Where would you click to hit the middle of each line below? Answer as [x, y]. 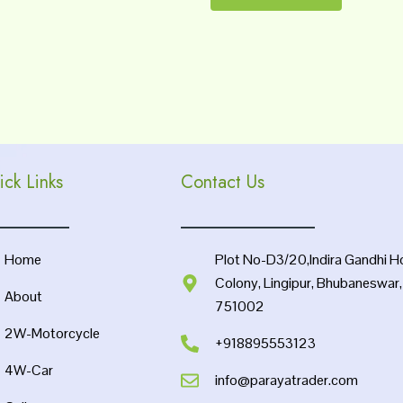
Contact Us [222, 183]
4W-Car [28, 370]
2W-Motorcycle [52, 333]
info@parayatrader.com [286, 380]
